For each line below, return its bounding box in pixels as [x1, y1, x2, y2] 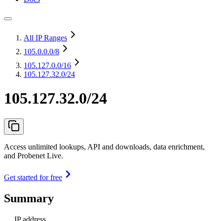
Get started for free [4, 173, 62, 182]
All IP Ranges [24, 34, 67, 42]
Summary [4, 191, 54, 205]
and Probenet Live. [4, 151, 63, 160]
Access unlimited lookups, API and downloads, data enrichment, [4, 142, 205, 151]
